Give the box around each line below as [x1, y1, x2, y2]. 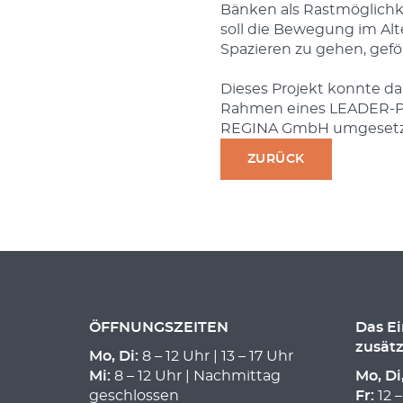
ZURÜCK [246, 152, 305, 166]
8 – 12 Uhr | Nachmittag [111, 369, 281, 384]
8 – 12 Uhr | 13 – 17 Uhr [139, 349, 293, 364]
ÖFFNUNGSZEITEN [89, 320, 228, 336]
